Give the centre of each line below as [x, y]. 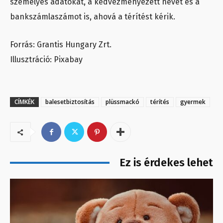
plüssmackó [122, 102]
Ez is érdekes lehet [166, 163]
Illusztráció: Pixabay [46, 60]
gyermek [193, 102]
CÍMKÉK [24, 102]
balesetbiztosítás [70, 102]
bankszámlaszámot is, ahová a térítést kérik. [93, 17]
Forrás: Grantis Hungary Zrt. [61, 45]
